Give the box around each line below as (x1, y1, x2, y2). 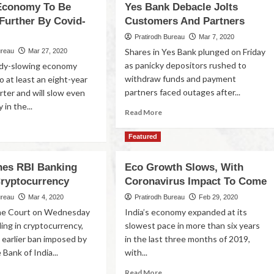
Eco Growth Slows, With (125, 161, 244, 173)
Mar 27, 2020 (28, 47, 68, 54)
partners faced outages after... (125, 87, 241, 97)
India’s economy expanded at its (125, 207, 248, 217)
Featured (128, 133, 158, 140)
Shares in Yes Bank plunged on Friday (125, 46, 266, 57)
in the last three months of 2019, (125, 234, 251, 244)
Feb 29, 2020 (199, 193, 239, 201)
